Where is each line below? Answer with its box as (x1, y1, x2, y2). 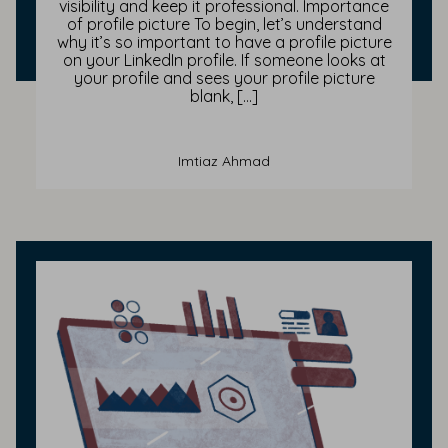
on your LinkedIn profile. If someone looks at (62, 50, 386, 71)
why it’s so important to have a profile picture (56, 32, 392, 53)
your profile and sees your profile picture (73, 68, 375, 89)
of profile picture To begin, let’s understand (66, 14, 382, 35)
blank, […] (190, 86, 258, 107)
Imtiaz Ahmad (178, 152, 270, 171)
